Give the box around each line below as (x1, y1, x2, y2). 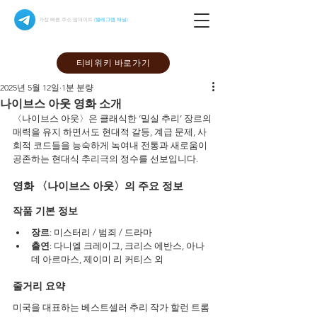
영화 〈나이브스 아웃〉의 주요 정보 (13, 179, 183, 192)
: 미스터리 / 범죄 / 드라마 (50, 227, 152, 238)
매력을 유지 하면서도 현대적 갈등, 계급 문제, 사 (13, 127, 207, 137)
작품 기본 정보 (13, 204, 78, 217)
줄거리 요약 (13, 279, 65, 292)
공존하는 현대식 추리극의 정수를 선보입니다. (13, 154, 198, 164)
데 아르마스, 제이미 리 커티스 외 (31, 254, 163, 265)
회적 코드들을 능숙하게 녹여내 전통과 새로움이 (13, 140, 209, 151)
